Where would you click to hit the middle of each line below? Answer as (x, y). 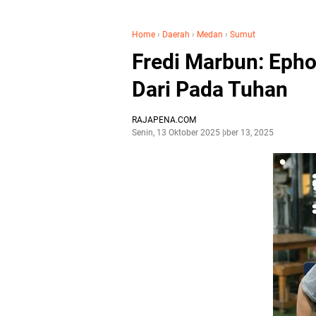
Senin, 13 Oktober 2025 (176, 133)
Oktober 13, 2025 (241, 133)
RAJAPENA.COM (164, 120)
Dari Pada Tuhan (210, 89)
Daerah (176, 35)
